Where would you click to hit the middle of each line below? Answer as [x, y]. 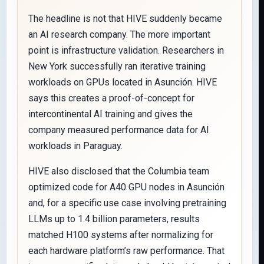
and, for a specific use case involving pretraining [127, 203]
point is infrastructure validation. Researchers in [126, 50]
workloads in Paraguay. [75, 146]
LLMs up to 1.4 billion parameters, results [114, 219]
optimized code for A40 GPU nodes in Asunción [126, 187]
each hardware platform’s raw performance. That [126, 251]
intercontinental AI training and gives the [110, 114]
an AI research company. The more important [119, 34]
